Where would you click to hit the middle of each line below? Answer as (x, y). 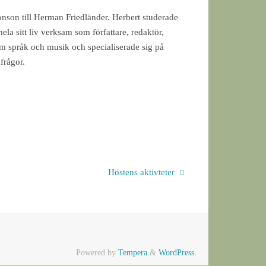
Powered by (97, 252)
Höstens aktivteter (143, 172)
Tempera (133, 252)
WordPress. (178, 252)
